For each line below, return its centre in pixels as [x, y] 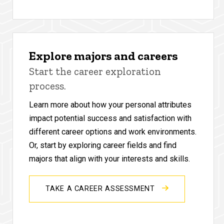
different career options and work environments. [113, 131]
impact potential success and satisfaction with [110, 118]
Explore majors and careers [104, 55]
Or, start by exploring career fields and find [103, 145]
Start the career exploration [95, 71]
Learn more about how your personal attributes [110, 104]
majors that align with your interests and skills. [110, 158]
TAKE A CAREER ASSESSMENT [101, 188]
